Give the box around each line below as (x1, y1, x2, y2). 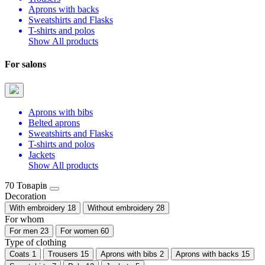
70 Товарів (5, 180, 47, 190)
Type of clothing (5, 237, 66, 247)
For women (60, 226, 98, 235)
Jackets (28, 149, 55, 160)
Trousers (48, 249, 78, 258)
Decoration (5, 190, 46, 201)
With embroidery (9, 203, 65, 212)
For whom (5, 214, 44, 224)
